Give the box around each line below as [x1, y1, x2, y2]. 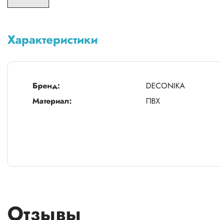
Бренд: [32, 80, 60, 91]
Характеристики [7, 31, 98, 48]
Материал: [32, 95, 72, 107]
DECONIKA [146, 80, 186, 91]
